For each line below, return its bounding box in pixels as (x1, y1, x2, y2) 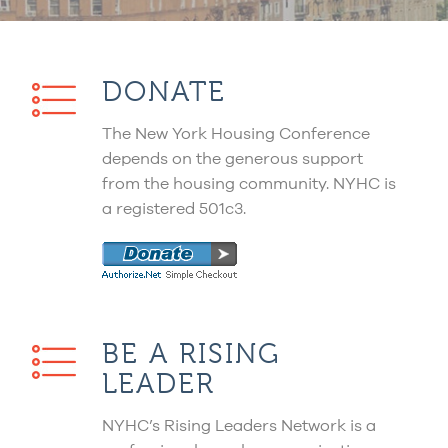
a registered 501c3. (102, 198, 246, 221)
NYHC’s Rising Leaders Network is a (102, 415, 376, 438)
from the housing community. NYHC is (102, 173, 396, 196)
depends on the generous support (102, 148, 363, 171)
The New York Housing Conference (102, 123, 370, 146)
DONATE (102, 75, 226, 109)
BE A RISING (102, 337, 280, 371)
